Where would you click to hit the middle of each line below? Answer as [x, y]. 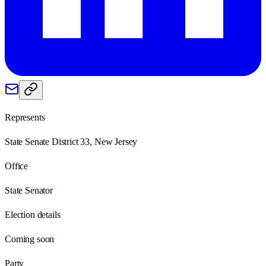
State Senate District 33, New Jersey [71, 141]
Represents [25, 117]
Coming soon [30, 239]
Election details [33, 214]
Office [17, 166]
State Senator [29, 190]
